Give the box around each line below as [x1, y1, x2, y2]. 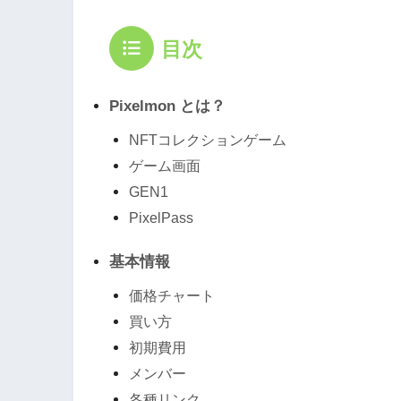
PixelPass [129, 209, 194, 226]
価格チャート [129, 287, 216, 304]
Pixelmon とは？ [109, 97, 226, 115]
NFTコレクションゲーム [129, 132, 287, 149]
